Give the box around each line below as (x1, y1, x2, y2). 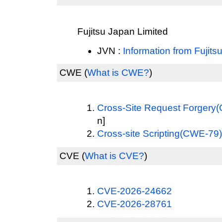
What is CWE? (87, 67, 149, 78)
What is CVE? (85, 151, 144, 161)
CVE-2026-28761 (97, 198, 172, 209)
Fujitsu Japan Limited (77, 26, 168, 37)
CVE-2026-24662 (97, 185, 172, 196)
